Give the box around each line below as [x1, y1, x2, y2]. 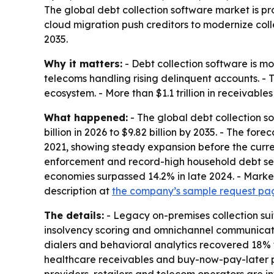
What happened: [44, 111, 128, 124]
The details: [44, 209, 104, 221]
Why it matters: [44, 57, 122, 70]
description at [44, 185, 112, 197]
